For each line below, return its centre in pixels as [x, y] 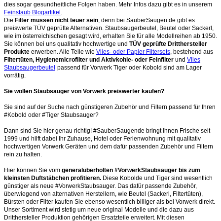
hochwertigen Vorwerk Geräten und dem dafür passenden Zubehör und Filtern [109, 146]
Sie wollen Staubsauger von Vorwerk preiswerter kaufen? [84, 91]
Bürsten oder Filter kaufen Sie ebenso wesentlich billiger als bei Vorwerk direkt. [110, 202]
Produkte [17, 52]
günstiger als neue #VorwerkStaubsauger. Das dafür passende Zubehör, [100, 186]
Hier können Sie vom [33, 170]
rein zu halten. [23, 154]
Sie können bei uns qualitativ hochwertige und [67, 44]
